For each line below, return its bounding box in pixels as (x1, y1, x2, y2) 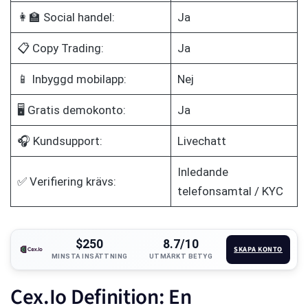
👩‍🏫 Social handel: (16, 10, 115, 25)
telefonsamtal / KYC (177, 184, 283, 199)
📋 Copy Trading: (16, 41, 104, 56)
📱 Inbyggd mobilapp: (16, 72, 126, 87)
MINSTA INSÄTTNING (51, 252, 128, 261)
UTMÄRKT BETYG (148, 252, 213, 261)
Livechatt (177, 134, 226, 148)
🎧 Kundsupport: (16, 134, 102, 148)
